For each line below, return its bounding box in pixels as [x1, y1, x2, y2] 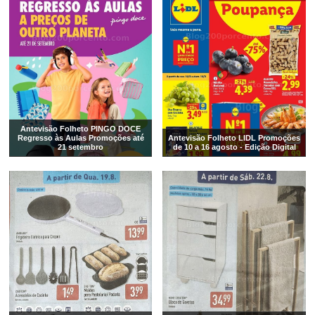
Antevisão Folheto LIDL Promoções [168, 133, 301, 142]
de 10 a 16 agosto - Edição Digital [172, 142, 296, 151]
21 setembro [58, 142, 104, 151]
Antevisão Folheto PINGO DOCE [20, 124, 141, 133]
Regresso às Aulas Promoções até [17, 133, 144, 142]
